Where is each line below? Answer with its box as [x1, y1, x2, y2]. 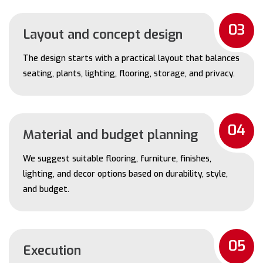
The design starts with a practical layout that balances [23, 52, 240, 64]
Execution [23, 241, 81, 259]
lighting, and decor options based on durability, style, [23, 168, 228, 180]
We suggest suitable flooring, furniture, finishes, [23, 153, 211, 164]
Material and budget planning [23, 126, 198, 143]
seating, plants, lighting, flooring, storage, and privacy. [23, 68, 235, 79]
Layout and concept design [23, 25, 183, 43]
